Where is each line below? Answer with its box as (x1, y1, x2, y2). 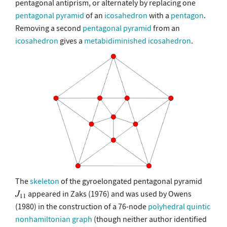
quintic (186, 201, 210, 211)
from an (152, 22, 180, 33)
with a (147, 10, 171, 20)
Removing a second (15, 22, 83, 33)
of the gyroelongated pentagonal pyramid (59, 175, 202, 186)
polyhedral (148, 201, 185, 211)
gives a (58, 35, 84, 46)
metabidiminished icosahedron (84, 35, 191, 46)
